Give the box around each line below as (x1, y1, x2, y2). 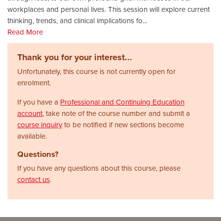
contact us (17, 175, 50, 184)
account (17, 109, 42, 118)
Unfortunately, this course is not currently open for (17, 67, 176, 76)
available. (17, 131, 47, 141)
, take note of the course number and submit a (42, 109, 190, 118)
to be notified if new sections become (62, 120, 184, 129)
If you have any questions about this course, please (17, 163, 181, 173)
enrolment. (17, 78, 51, 87)
